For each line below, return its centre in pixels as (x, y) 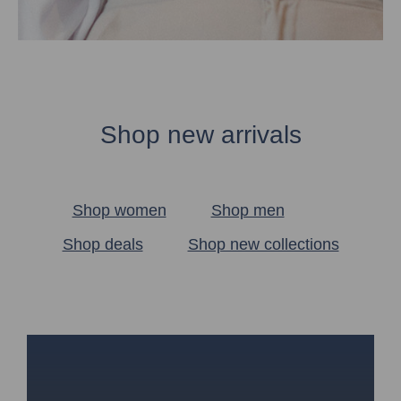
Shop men (247, 211)
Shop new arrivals (200, 135)
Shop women (119, 211)
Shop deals (102, 245)
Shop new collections (263, 245)
